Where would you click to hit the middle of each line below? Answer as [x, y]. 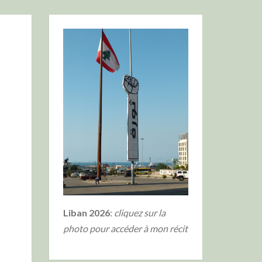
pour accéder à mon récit [138, 228]
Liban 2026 [86, 213]
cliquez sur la [139, 213]
